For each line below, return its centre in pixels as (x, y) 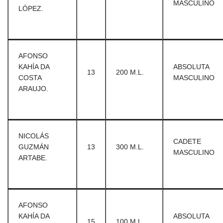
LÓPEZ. (31, 8)
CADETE (187, 141)
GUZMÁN (34, 147)
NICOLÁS (34, 136)
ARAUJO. (33, 89)
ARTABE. (33, 158)
